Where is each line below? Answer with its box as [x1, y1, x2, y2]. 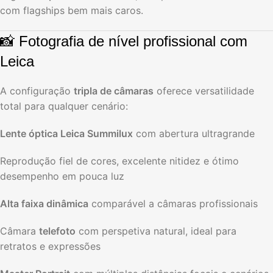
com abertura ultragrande [133, 127, 255, 140]
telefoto [39, 224, 76, 237]
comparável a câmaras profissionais [88, 197, 258, 210]
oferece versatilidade [154, 84, 254, 97]
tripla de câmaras [74, 84, 154, 97]
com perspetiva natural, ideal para [76, 224, 236, 237]
